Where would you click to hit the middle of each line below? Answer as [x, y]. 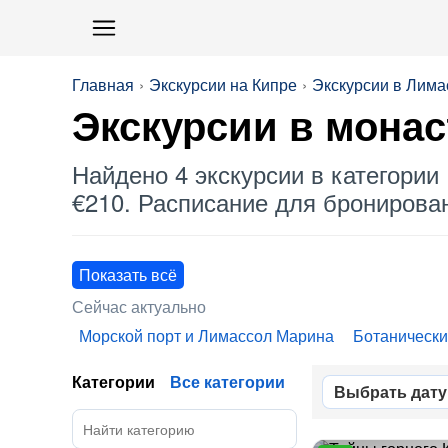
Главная [103, 84]
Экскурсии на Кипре [223, 84]
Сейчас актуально [139, 306]
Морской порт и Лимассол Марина [206, 335]
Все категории [227, 381]
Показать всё [128, 274]
